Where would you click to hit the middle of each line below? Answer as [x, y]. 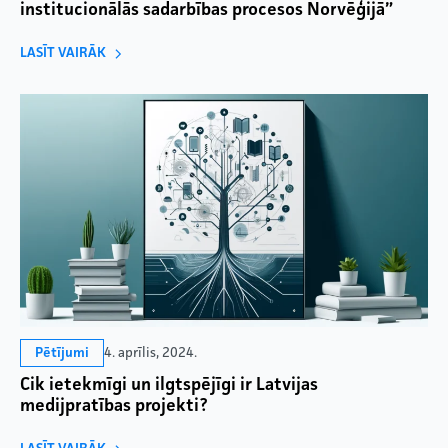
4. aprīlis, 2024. [150, 352]
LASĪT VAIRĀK [63, 53]
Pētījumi [62, 353]
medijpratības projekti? [114, 406]
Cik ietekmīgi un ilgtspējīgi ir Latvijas [169, 385]
